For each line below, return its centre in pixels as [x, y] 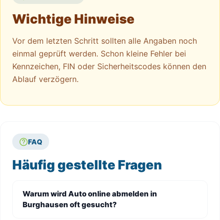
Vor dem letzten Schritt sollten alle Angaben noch [105, 41]
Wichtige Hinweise [73, 19]
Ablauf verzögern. [45, 79]
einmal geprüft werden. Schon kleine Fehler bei [99, 54]
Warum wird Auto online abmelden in [90, 194]
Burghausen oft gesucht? [70, 205]
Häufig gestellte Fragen [87, 165]
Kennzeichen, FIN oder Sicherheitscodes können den [109, 66]
